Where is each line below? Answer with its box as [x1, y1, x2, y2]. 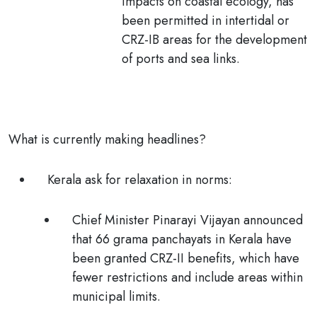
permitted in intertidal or [150, 11, 289, 30]
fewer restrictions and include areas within [72, 268, 303, 287]
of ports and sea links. [122, 50, 240, 68]
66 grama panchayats [96, 230, 212, 248]
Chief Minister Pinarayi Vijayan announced [72, 211, 303, 229]
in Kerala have [212, 230, 292, 248]
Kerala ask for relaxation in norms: [47, 171, 232, 189]
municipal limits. [72, 287, 164, 306]
